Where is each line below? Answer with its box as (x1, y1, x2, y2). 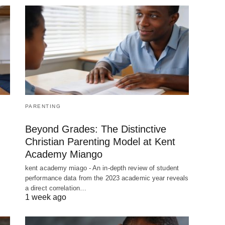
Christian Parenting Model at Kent (25, 136, 175, 147)
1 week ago (25, 192, 66, 201)
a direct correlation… (25, 184, 87, 192)
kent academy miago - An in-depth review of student (25, 164, 179, 172)
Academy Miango (25, 148, 102, 160)
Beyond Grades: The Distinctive (25, 123, 166, 135)
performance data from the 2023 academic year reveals (25, 174, 189, 182)
